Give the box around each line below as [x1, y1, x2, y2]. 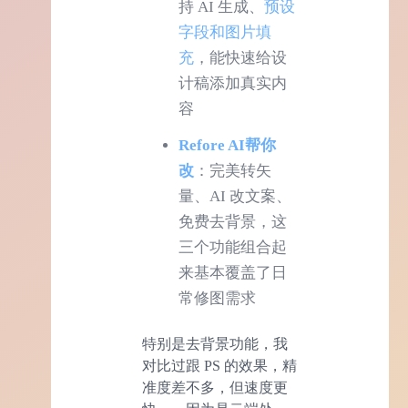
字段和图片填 [178, 23, 271, 41]
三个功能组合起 [178, 238, 287, 256]
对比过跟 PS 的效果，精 [142, 357, 297, 373]
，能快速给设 [194, 48, 287, 66]
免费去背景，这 [178, 212, 287, 230]
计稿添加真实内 [178, 74, 287, 92]
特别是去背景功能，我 [142, 335, 288, 352]
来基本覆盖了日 [178, 263, 287, 281]
